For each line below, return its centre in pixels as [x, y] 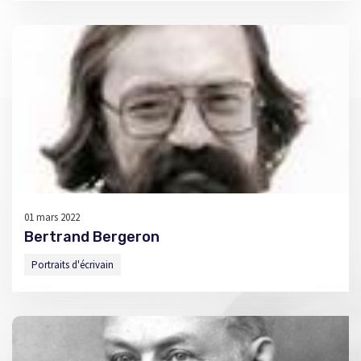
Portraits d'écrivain [73, 265]
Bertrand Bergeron [92, 237]
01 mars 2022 [52, 217]
